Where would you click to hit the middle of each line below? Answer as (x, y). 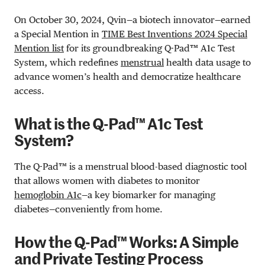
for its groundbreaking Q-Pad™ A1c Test (149, 48)
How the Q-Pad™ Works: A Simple (126, 243)
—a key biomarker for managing (148, 195)
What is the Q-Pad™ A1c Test (109, 125)
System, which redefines (67, 62)
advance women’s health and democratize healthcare (127, 76)
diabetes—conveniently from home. (88, 209)
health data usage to (207, 62)
